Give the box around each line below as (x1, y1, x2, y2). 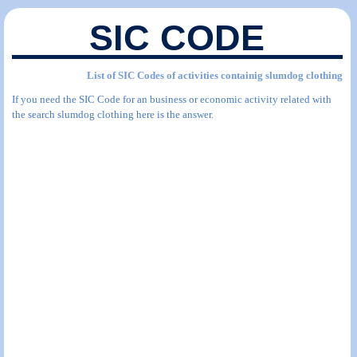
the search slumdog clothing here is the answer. (12, 108, 214, 120)
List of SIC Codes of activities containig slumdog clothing (86, 69, 343, 81)
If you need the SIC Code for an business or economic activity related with (12, 93, 331, 105)
